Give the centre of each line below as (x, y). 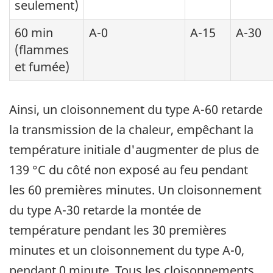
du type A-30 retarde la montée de (105, 210)
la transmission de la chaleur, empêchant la (131, 130)
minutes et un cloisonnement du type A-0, (127, 250)
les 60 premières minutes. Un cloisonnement (135, 190)
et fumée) (42, 67)
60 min (34, 33)
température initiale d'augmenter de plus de (134, 150)
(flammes (42, 50)
